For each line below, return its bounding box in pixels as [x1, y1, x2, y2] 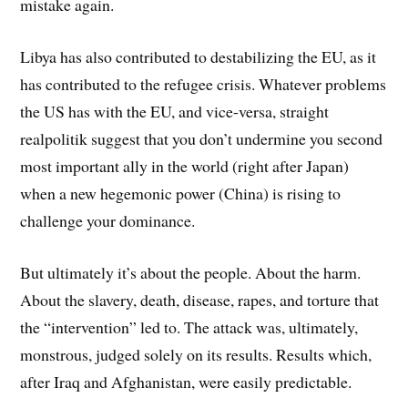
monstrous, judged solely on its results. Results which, [20, 342, 372, 365]
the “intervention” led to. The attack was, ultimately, [20, 315, 359, 338]
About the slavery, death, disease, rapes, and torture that [20, 288, 380, 311]
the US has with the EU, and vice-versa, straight [20, 99, 330, 122]
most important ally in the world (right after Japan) [20, 154, 350, 177]
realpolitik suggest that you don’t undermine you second [20, 127, 383, 149]
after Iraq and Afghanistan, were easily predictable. [20, 370, 352, 393]
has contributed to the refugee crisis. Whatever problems [20, 72, 387, 95]
